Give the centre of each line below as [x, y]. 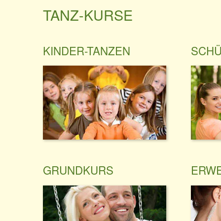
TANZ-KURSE [88, 15]
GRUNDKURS [78, 170]
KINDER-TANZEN [87, 50]
